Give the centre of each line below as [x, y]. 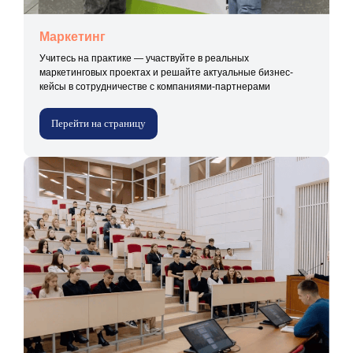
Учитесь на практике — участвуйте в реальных [144, 58]
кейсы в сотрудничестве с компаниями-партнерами [155, 86]
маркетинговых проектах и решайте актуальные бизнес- [166, 72]
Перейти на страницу [98, 123]
